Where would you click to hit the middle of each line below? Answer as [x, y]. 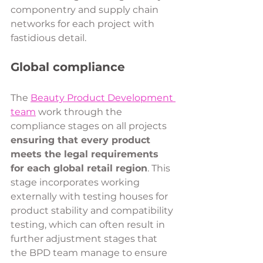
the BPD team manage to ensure [90, 252]
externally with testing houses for [90, 196]
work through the [80, 112]
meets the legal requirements [86, 154]
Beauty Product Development [103, 97]
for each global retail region [79, 168]
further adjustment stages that [85, 238]
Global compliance [70, 67]
